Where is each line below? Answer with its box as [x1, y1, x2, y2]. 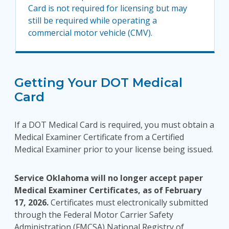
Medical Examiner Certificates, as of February [14, 185, 201, 196]
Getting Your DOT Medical [14, 75, 182, 90]
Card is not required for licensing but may [28, 3, 187, 14]
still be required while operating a [28, 15, 157, 26]
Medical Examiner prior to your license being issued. [14, 144, 213, 155]
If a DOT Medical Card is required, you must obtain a [14, 119, 214, 130]
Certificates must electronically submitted [49, 197, 208, 208]
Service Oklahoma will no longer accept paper [14, 172, 203, 184]
